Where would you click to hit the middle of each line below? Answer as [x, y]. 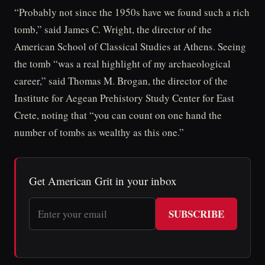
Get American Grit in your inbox [103, 180]
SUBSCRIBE [196, 214]
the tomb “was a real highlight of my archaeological [122, 63]
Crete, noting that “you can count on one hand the [118, 115]
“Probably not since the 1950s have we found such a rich [132, 12]
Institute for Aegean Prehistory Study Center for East [124, 98]
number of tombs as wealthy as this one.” [99, 132]
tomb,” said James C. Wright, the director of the [113, 29]
